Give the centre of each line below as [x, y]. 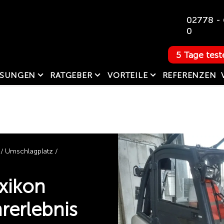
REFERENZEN [189, 75]
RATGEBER [71, 75]
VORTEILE [128, 75]
